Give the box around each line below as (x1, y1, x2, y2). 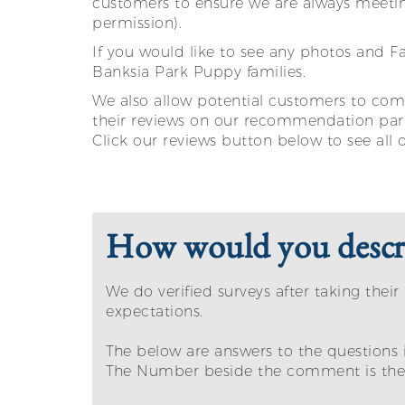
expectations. (106, 303, 203, 320)
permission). (92, 14, 187, 32)
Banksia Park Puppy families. (92, 63, 306, 80)
